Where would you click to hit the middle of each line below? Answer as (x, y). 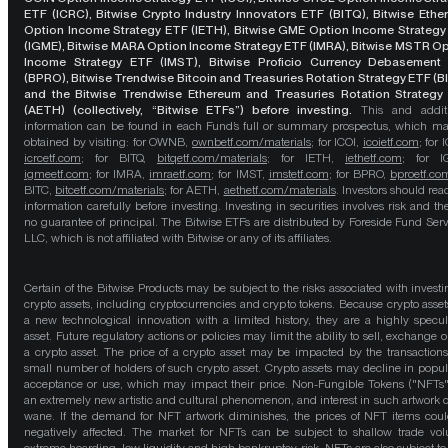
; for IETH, (306, 158)
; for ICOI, (337, 142)
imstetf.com (298, 174)
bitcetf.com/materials (110, 190)
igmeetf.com (56, 174)
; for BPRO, (359, 174)
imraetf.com (180, 174)
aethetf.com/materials (279, 190)
